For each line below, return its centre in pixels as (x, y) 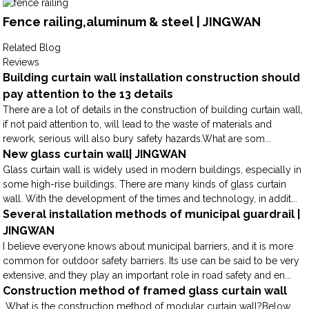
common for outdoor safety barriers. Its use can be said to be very (151, 261)
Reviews (21, 62)
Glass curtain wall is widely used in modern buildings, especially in (152, 170)
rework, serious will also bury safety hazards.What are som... (137, 139)
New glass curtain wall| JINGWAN (95, 154)
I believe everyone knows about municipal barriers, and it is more (148, 247)
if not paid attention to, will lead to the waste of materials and (138, 124)
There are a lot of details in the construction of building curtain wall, (153, 110)
